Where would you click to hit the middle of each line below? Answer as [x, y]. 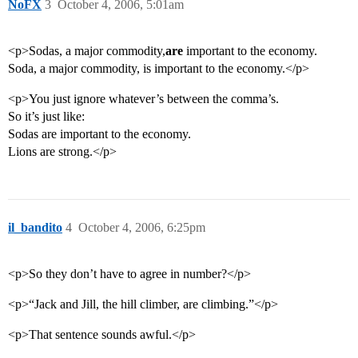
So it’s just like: [46, 117]
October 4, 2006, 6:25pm [142, 228]
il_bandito [35, 228]
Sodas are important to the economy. [99, 134]
